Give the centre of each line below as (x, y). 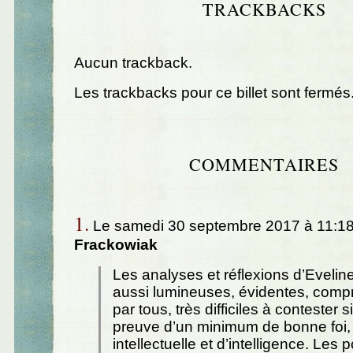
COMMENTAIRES (264, 164)
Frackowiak (115, 245)
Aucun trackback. (133, 63)
